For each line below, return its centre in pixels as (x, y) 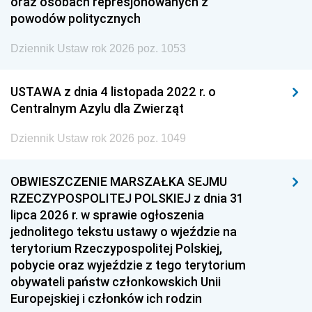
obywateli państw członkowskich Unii (116, 281)
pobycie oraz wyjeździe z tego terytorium (128, 265)
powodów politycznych (76, 18)
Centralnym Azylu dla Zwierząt (97, 108)
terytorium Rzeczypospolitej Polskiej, (116, 248)
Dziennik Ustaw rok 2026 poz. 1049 (98, 138)
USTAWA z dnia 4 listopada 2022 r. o (113, 91)
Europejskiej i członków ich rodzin (106, 298)
